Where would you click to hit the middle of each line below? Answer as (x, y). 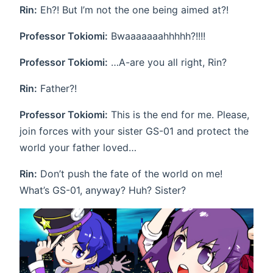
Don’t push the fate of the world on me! (130, 173)
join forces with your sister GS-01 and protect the (134, 131)
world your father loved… (78, 147)
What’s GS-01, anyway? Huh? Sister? (103, 190)
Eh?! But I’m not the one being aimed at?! (133, 9)
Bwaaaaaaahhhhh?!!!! (157, 36)
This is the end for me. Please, (179, 114)
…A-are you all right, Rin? (167, 62)
